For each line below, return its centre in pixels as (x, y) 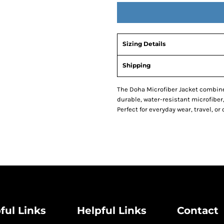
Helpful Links (111, 210)
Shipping (136, 65)
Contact (198, 210)
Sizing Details (144, 43)
